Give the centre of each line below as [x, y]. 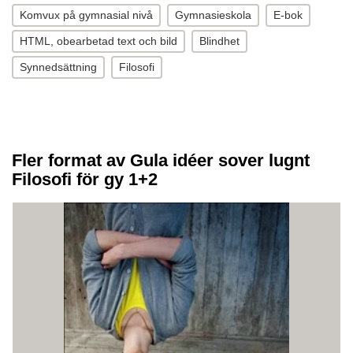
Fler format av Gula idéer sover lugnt [161, 160]
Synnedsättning [58, 67]
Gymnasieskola [213, 15]
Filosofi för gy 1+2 [85, 179]
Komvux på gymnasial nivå [86, 15]
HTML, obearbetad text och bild [98, 41]
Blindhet [219, 41]
